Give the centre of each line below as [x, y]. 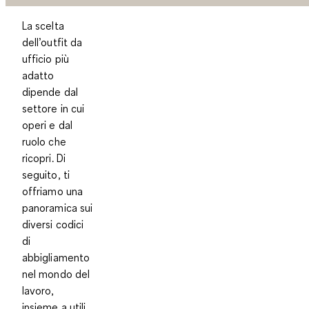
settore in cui [53, 108]
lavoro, [38, 290]
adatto [38, 75]
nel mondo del [56, 274]
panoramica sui [58, 208]
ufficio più [46, 59]
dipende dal [50, 92]
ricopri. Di [44, 158]
